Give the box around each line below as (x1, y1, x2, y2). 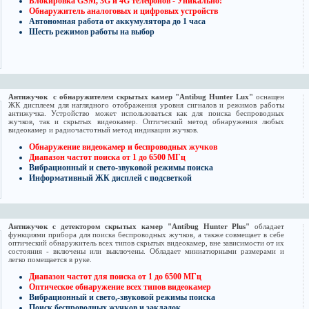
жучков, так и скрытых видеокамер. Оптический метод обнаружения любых (8, 117, 284, 126)
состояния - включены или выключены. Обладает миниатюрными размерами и (8, 247, 284, 256)
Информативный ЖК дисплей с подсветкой (29, 173, 192, 183)
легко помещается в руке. (8, 255, 92, 264)
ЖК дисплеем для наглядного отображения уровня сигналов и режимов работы (8, 101, 284, 110)
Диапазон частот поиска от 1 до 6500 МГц (29, 152, 186, 163)
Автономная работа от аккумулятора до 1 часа (29, 17, 206, 27)
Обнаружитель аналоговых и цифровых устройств (29, 6, 218, 17)
